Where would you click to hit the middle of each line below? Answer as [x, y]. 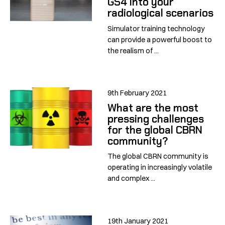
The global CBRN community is [158, 156]
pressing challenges [156, 119]
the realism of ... [133, 50]
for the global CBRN [155, 130]
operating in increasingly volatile [160, 167]
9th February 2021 [137, 93]
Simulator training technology [156, 28]
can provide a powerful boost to [160, 39]
